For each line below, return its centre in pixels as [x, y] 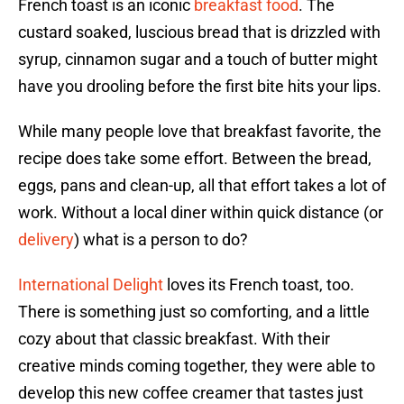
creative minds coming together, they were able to [197, 366]
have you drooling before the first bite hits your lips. [200, 87]
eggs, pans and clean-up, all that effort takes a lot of [202, 186]
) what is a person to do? [161, 240]
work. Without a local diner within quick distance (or [201, 213]
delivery [46, 240]
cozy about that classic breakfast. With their [174, 339]
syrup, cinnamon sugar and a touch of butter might [198, 60]
